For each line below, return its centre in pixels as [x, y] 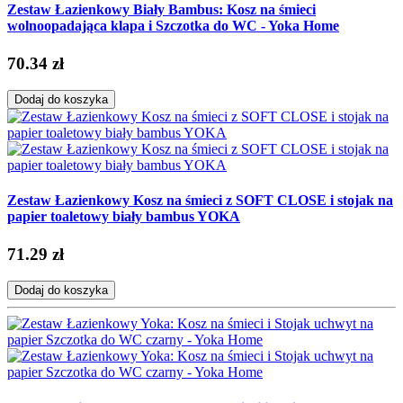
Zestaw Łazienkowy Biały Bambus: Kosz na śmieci [161, 10]
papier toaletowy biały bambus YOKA [124, 217]
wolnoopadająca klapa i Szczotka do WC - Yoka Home [173, 26]
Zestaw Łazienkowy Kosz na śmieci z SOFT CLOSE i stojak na [200, 201]
